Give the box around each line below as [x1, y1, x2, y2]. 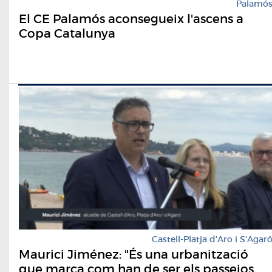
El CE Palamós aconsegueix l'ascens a [19, 11, 243, 26]
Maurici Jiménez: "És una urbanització [19, 247, 248, 262]
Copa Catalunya [19, 25, 115, 41]
